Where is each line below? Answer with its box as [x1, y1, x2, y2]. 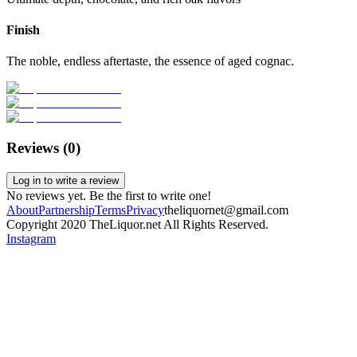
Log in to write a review [13, 174, 119, 186]
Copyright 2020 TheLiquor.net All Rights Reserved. [6, 217, 269, 231]
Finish [6, 22, 40, 37]
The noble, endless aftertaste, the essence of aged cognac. [6, 54, 294, 69]
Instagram [6, 231, 56, 245]
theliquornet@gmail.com [164, 202, 288, 217]
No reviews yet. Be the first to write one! [6, 188, 211, 202]
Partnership [38, 202, 95, 217]
